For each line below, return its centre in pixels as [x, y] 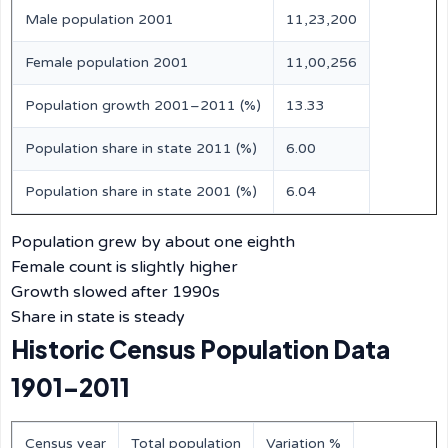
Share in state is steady [98, 317]
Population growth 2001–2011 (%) [143, 105]
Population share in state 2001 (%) [141, 191]
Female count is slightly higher [124, 267]
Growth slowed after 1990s [115, 292]
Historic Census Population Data [200, 349]
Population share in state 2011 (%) [141, 148]
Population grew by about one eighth [153, 242]
